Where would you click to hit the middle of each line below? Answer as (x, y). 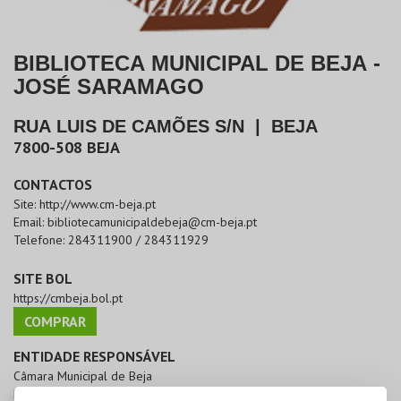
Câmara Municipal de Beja (83, 376)
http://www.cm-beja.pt (98, 205)
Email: (30, 222)
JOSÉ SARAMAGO (109, 87)
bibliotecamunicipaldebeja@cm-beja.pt (152, 222)
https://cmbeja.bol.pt (68, 299)
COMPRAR (55, 322)
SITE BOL (43, 279)
